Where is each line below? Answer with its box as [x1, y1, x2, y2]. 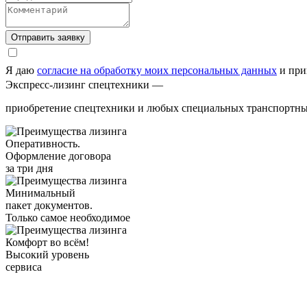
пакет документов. [5, 199, 93, 211]
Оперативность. [5, 137, 80, 149]
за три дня [5, 162, 53, 174]
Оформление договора [5, 149, 111, 162]
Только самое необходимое [5, 211, 130, 223]
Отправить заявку [11, 32, 85, 42]
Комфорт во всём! [5, 236, 89, 248]
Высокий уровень [5, 248, 89, 260]
